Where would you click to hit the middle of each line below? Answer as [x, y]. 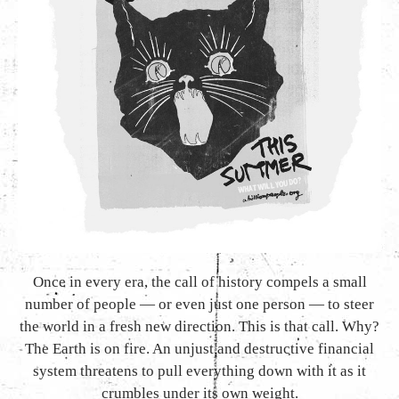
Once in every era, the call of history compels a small [199, 282]
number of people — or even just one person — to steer [199, 305]
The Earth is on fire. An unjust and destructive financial [199, 349]
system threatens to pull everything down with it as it [199, 371]
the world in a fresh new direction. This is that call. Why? [199, 327]
